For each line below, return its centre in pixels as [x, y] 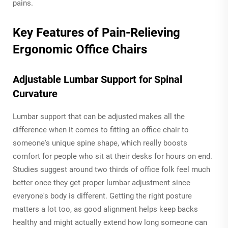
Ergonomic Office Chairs [80, 49]
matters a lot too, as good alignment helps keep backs [105, 209]
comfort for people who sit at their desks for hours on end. [112, 156]
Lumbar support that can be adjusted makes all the [99, 116]
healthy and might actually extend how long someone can [110, 222]
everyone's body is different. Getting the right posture [102, 196]
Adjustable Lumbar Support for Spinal [97, 79]
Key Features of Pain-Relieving [96, 32]
